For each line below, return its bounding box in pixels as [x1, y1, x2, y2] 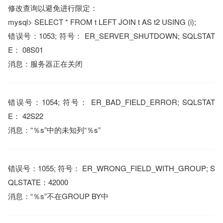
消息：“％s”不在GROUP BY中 [8, 191, 109, 201]
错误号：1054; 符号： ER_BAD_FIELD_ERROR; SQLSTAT [8, 97, 215, 107]
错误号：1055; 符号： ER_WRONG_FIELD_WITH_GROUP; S [8, 163, 215, 173]
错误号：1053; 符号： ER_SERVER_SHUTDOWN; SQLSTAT [8, 30, 215, 41]
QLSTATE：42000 [8, 177, 68, 187]
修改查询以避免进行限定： [8, 2, 98, 13]
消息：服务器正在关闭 [8, 58, 83, 69]
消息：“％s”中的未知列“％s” [8, 124, 101, 135]
